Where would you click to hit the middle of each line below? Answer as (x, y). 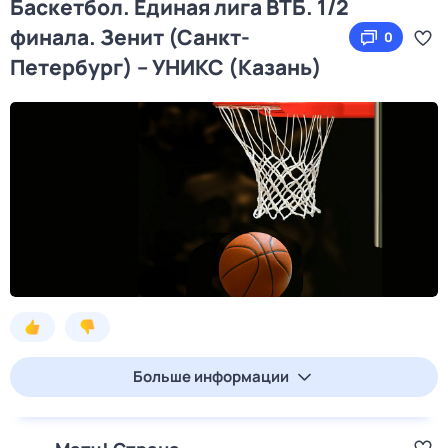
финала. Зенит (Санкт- (130, 37)
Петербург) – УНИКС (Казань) (166, 67)
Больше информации (211, 376)
